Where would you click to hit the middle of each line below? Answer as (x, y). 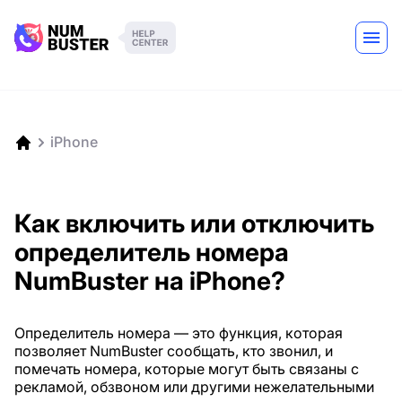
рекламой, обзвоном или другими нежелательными (194, 387)
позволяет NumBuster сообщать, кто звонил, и (174, 351)
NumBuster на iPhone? (150, 281)
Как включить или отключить (194, 223)
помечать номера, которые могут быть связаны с (187, 369)
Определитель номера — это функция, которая (179, 333)
